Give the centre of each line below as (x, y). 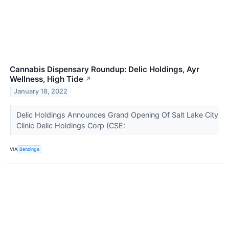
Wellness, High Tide (47, 79)
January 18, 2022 (41, 91)
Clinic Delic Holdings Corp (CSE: (72, 125)
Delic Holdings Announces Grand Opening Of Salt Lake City (117, 114)
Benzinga (30, 149)
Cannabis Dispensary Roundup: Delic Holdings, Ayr (105, 69)
